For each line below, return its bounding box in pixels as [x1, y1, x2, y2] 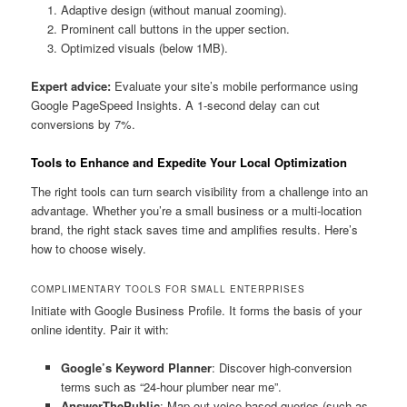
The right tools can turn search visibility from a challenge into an [31, 183, 369, 201]
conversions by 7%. [31, 115, 136, 134]
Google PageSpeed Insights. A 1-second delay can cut [31, 96, 321, 114]
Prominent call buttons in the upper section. [60, 20, 290, 38]
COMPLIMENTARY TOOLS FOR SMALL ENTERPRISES [31, 283, 306, 296]
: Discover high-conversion [211, 359, 352, 377]
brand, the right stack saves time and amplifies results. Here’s [31, 221, 359, 239]
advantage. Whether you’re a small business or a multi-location [31, 202, 362, 220]
